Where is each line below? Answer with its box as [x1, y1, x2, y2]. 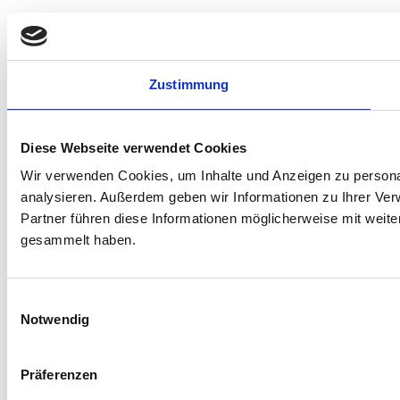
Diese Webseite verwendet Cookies [21, 139, 246, 155]
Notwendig [21, 312, 89, 327]
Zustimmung [149, 76, 229, 92]
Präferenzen [21, 367, 98, 382]
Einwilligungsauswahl [6, 294, 131, 309]
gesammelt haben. [21, 232, 136, 247]
